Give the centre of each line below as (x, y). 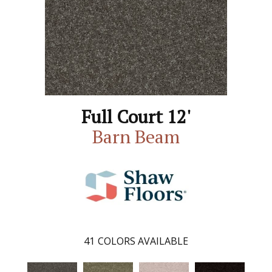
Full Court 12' (136, 117)
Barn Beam (136, 137)
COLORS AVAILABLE (143, 241)
